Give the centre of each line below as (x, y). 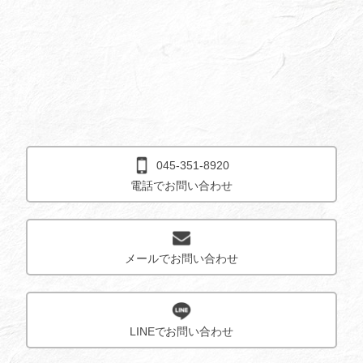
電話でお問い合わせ (181, 186)
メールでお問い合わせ (181, 259)
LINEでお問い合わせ (181, 332)
